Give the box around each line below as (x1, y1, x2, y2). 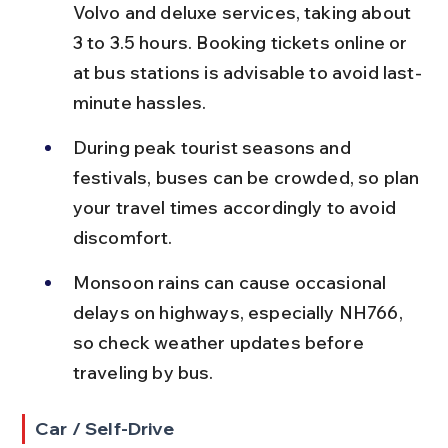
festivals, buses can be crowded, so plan (72, 166, 424, 189)
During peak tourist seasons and (72, 136, 355, 159)
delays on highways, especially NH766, (72, 301, 407, 324)
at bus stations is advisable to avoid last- (72, 61, 422, 84)
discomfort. (72, 226, 173, 249)
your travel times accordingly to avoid (72, 196, 401, 219)
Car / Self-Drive (35, 417, 174, 440)
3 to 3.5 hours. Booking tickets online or (72, 31, 412, 54)
